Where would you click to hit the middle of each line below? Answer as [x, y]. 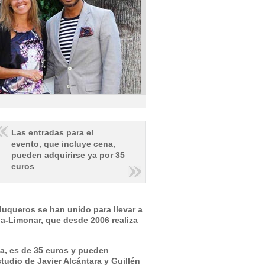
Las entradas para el [52, 132]
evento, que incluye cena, [63, 143]
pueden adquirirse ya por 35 [68, 155]
